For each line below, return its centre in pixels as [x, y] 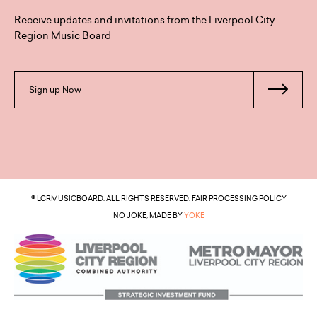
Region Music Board [63, 36]
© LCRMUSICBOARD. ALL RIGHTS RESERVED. [111, 198]
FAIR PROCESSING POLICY [239, 198]
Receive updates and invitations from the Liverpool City [144, 20]
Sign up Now [55, 90]
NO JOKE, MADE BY [148, 215]
